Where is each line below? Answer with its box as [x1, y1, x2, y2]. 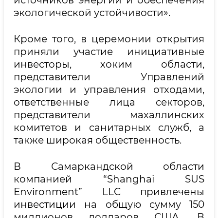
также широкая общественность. [14, 134, 182, 146]
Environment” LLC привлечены [14, 186, 204, 198]
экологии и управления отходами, [14, 84, 204, 95]
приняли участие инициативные [14, 46, 204, 57]
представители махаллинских [14, 109, 204, 121]
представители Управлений [14, 71, 204, 83]
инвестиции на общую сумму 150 [14, 199, 204, 210]
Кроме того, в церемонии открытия [14, 33, 204, 45]
